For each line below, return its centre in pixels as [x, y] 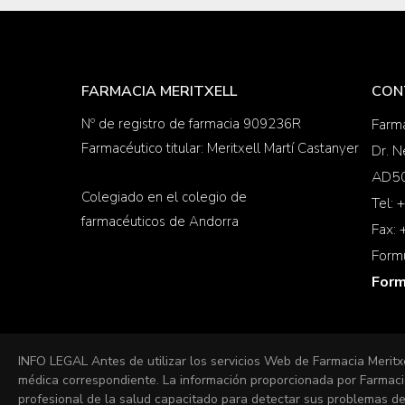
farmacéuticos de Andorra [160, 221]
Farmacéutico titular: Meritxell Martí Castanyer [220, 148]
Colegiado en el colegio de [164, 197]
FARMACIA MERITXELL [159, 91]
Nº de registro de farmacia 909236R [191, 124]
